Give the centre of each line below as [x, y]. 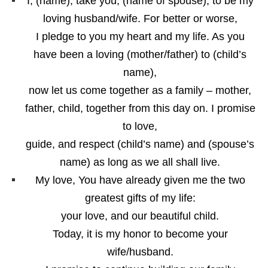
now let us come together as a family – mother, [140, 91]
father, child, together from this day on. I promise [140, 109]
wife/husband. [140, 252]
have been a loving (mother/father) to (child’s [140, 55]
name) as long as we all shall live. [140, 162]
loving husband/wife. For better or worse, [140, 19]
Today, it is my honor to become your [140, 234]
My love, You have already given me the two [140, 180]
